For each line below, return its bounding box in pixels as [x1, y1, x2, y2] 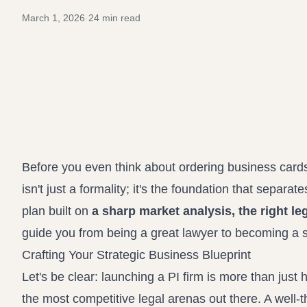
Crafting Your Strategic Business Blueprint [22, 248, 251, 262]
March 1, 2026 [22, 12, 85, 23]
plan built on [22, 204, 92, 218]
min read [99, 12, 140, 23]
